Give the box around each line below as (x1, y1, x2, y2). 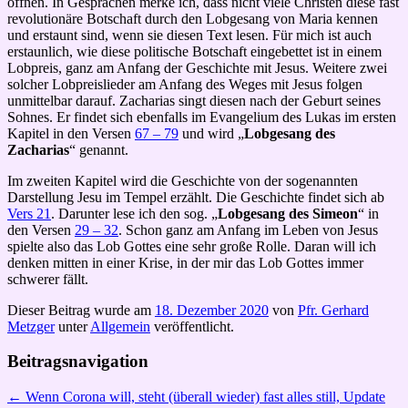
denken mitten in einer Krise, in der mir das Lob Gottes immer (7, 254, 363, 270)
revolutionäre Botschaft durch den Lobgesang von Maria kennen (7, 10, 378, 26)
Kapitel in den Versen (7, 125, 135, 141)
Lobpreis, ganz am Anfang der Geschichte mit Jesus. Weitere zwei (7, 59, 387, 76)
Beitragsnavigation (7, 352, 148, 372)
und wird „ (178, 125, 244, 141)
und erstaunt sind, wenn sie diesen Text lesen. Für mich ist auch (7, 26, 372, 43)
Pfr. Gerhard (298, 301, 369, 318)
